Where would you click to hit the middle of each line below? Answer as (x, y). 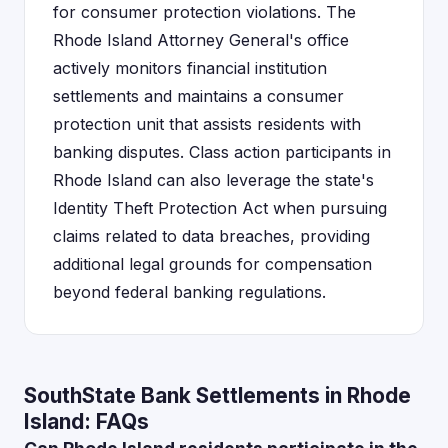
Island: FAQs (86, 421)
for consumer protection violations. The (204, 12)
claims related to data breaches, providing (211, 236)
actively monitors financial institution (190, 68)
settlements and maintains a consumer (198, 96)
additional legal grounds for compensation (212, 264)
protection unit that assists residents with (207, 124)
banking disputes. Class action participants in (222, 152)
